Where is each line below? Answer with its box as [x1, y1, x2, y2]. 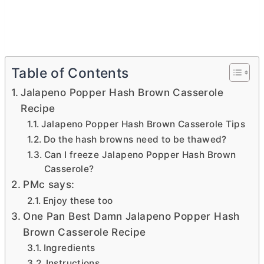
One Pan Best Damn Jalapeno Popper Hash [23, 210, 240, 223]
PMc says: [23, 178, 75, 191]
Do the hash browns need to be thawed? [43, 134, 227, 146]
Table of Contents [11, 65, 129, 82]
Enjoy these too [42, 195, 113, 207]
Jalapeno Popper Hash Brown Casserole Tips [41, 118, 246, 130]
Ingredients [43, 242, 95, 254]
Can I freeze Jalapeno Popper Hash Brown [44, 149, 236, 161]
